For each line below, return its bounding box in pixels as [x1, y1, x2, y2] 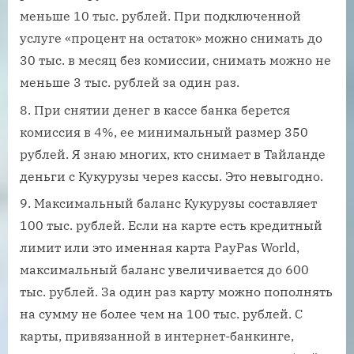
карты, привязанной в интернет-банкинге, [20, 327, 294, 344]
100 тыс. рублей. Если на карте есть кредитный [20, 217, 322, 233]
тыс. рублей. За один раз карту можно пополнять [20, 283, 333, 299]
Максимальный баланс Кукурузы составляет [34, 194, 317, 211]
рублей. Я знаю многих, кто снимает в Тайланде [20, 145, 326, 162]
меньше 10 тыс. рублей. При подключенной [20, 8, 301, 24]
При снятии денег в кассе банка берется [34, 101, 290, 118]
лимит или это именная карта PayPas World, [20, 239, 299, 255]
